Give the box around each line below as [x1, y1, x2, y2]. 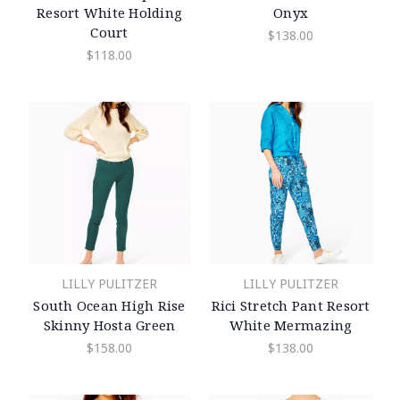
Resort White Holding [37, 3, 182, 21]
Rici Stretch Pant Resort [211, 296, 371, 314]
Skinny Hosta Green [43, 315, 176, 334]
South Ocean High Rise [33, 296, 186, 314]
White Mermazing [229, 315, 353, 334]
